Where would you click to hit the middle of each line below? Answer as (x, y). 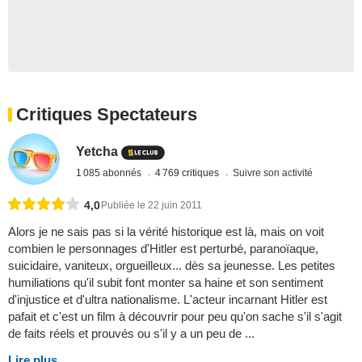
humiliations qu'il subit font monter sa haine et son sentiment (166, 283)
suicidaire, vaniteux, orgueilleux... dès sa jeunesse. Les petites (172, 266)
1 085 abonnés (110, 173)
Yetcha (97, 151)
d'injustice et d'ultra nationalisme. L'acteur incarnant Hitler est (168, 300)
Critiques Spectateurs (107, 114)
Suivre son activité (273, 173)
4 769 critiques (189, 173)
